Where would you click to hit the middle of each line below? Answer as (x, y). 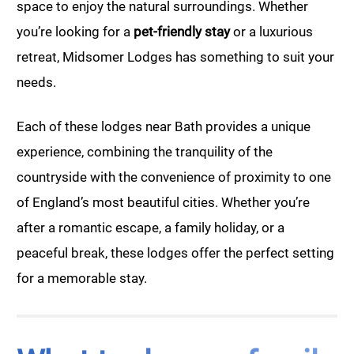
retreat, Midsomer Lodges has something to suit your (175, 57)
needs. (36, 83)
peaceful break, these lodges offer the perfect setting (175, 253)
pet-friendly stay (182, 32)
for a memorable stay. (82, 279)
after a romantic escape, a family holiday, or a (151, 228)
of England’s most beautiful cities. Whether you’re (163, 203)
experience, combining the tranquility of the (145, 152)
